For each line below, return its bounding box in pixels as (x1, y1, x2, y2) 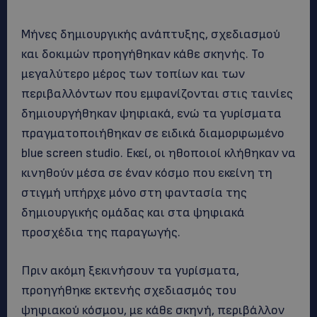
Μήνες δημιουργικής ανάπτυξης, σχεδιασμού (21, 27, 280, 42)
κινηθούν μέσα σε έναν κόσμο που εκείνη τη (21, 166, 272, 180)
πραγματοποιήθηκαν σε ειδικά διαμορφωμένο (21, 126, 284, 141)
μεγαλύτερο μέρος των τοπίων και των (21, 67, 245, 81)
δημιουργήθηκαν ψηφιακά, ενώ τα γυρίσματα (21, 106, 282, 121)
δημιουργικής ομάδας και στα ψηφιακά (21, 205, 245, 220)
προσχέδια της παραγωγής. (21, 225, 180, 240)
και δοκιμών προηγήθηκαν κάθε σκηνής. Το (21, 47, 265, 62)
